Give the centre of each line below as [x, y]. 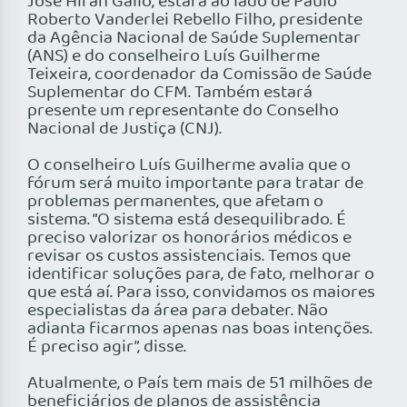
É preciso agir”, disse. [107, 347]
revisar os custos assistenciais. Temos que [189, 257]
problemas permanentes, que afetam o [175, 202]
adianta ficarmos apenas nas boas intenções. [200, 329]
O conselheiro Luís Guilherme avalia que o [189, 166]
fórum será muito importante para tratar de [195, 184]
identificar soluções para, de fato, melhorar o [201, 275]
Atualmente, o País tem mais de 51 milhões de [200, 384]
